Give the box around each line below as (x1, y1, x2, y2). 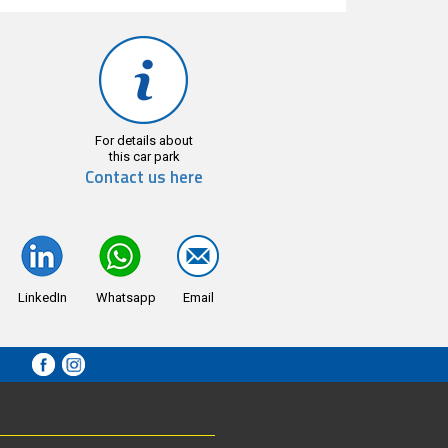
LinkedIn (17, 289, 67, 305)
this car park (108, 148, 180, 164)
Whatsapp (95, 289, 156, 305)
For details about (95, 132, 194, 148)
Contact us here (85, 163, 204, 190)
